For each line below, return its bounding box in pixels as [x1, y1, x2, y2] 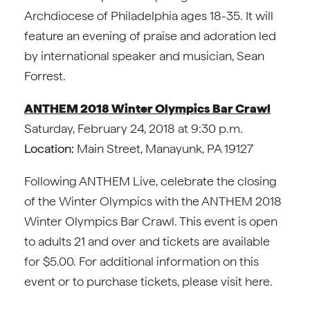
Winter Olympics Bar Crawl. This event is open [24, 214, 277, 228]
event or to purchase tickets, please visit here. [24, 274, 273, 289]
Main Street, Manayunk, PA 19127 [74, 141, 253, 156]
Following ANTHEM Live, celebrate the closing [24, 174, 277, 188]
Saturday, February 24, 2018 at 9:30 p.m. [24, 121, 243, 136]
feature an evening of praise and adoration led [24, 28, 276, 43]
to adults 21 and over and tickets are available [24, 234, 270, 248]
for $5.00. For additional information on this [24, 254, 259, 268]
